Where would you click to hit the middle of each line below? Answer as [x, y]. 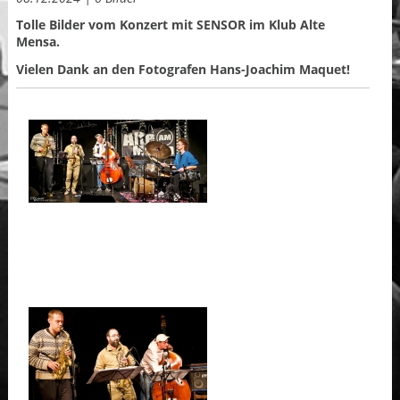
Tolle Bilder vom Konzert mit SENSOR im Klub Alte [170, 25]
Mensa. [37, 42]
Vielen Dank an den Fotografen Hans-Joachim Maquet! [183, 69]
